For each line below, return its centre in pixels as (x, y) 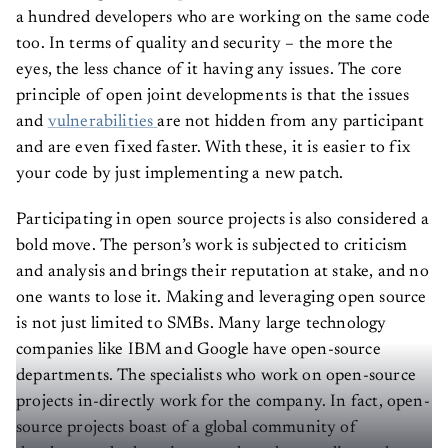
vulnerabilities (102, 115)
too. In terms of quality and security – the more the (204, 37)
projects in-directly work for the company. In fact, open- (223, 395)
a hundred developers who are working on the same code (223, 11)
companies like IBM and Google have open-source (198, 343)
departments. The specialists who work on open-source (216, 369)
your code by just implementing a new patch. (180, 167)
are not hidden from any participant (291, 115)
